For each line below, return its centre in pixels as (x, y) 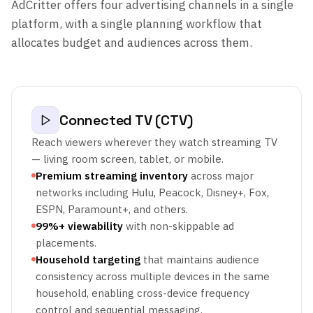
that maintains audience (200, 260)
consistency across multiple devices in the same (153, 276)
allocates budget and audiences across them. (132, 43)
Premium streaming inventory (112, 176)
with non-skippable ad (179, 226)
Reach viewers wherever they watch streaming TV (154, 142)
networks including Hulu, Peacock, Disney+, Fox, (152, 192)
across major (221, 176)
